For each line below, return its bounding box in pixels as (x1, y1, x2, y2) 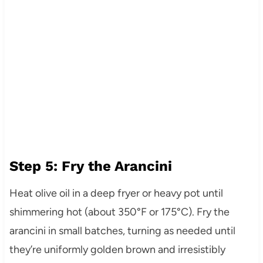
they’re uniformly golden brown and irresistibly (9, 243, 225, 257)
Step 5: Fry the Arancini (9, 158, 172, 175)
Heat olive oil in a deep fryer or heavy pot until (9, 187, 223, 200)
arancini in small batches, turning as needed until (9, 224, 235, 238)
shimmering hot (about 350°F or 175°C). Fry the (9, 205, 230, 219)
